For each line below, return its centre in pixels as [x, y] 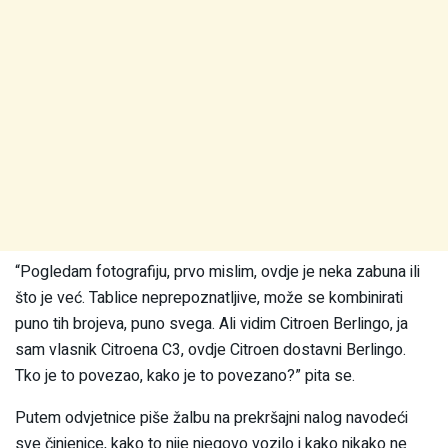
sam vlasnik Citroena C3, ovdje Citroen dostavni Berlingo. [210, 350]
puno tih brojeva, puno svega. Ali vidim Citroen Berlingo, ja [211, 324]
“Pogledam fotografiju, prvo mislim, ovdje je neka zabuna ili [217, 272]
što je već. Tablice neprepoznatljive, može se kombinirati [209, 298]
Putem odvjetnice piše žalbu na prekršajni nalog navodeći [211, 418]
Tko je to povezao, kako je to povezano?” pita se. [185, 376]
